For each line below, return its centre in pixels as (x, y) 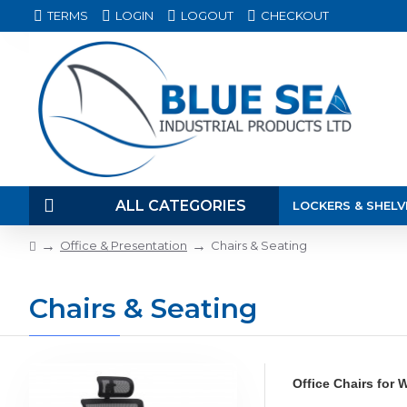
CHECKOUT (295, 15)
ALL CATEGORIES (180, 205)
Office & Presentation (124, 245)
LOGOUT (207, 15)
